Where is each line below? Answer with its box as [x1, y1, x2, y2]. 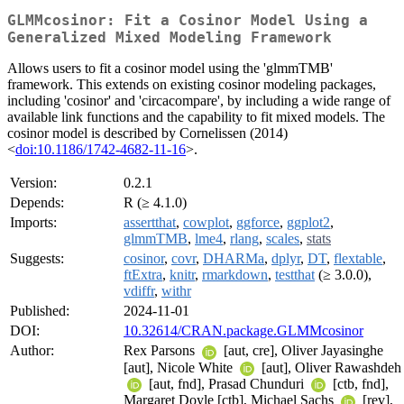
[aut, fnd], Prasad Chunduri [145, 375, 308, 391]
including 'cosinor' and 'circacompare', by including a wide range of [7, 93, 390, 109]
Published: [10, 303, 69, 319]
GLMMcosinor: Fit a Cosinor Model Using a [7, 12, 368, 30]
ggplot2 [287, 215, 330, 231]
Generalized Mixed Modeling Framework [7, 29, 332, 47]
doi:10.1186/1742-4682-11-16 [15, 142, 186, 158]
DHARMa [203, 251, 264, 267]
